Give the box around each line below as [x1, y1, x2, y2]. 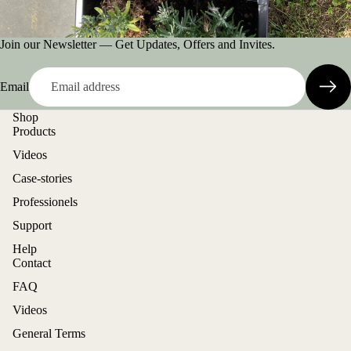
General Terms [13, 327, 85, 341]
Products [13, 125, 56, 139]
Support [13, 219, 52, 233]
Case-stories [13, 172, 72, 186]
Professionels [13, 195, 78, 209]
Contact [13, 256, 51, 270]
